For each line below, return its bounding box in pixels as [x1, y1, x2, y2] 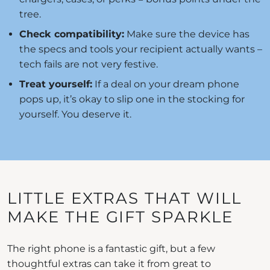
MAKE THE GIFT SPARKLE [7, 207, 233, 227]
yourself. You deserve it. [19, 108, 131, 121]
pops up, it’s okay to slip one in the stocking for [19, 93, 245, 105]
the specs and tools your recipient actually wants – [19, 43, 262, 55]
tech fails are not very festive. [19, 58, 158, 71]
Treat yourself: [19, 78, 92, 90]
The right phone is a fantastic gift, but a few [7, 243, 215, 255]
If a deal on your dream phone [92, 78, 239, 90]
